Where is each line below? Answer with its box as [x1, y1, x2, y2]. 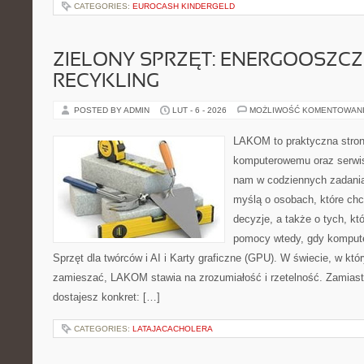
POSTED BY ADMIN [74, 106, 152, 115]
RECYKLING [53, 73, 159, 91]
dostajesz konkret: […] [53, 291, 160, 303]
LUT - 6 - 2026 [172, 106, 227, 115]
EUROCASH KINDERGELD [132, 2, 235, 11]
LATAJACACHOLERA [132, 324, 213, 333]
